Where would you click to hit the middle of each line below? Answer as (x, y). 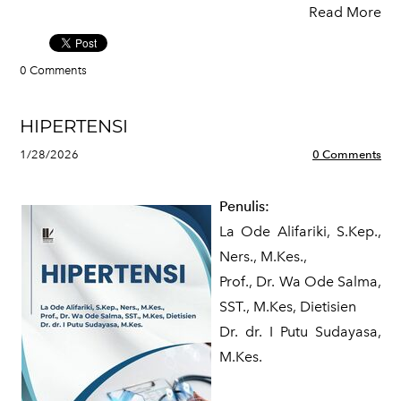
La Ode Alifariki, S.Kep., (300, 231)
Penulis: (244, 206)
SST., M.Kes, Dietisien (288, 307)
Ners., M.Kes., (263, 256)
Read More (345, 12)
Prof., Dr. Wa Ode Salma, (300, 282)
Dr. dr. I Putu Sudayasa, (300, 332)
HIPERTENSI (74, 126)
